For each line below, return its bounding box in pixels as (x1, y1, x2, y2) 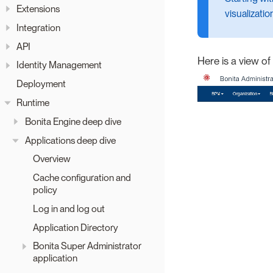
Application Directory (33, 221, 118, 233)
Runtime (16, 97, 49, 109)
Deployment (16, 78, 66, 90)
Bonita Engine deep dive (24, 115, 121, 127)
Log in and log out (33, 202, 105, 214)
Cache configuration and (33, 172, 131, 184)
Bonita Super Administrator (33, 240, 141, 252)
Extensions (16, 3, 60, 15)
